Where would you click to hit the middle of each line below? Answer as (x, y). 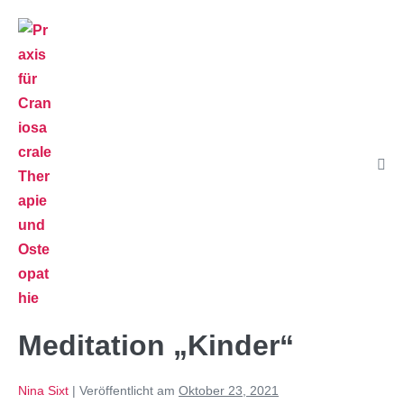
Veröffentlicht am (127, 390)
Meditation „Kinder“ (156, 345)
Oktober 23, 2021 (229, 390)
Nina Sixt (43, 390)
